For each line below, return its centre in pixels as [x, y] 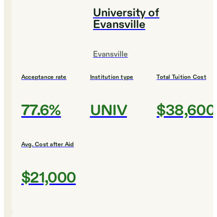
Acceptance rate [44, 77]
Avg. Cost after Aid [48, 145]
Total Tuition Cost [181, 77]
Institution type [112, 77]
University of [126, 13]
